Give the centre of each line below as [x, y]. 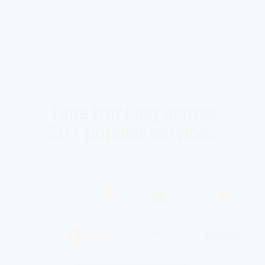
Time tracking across [132, 97]
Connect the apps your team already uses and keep [132, 142]
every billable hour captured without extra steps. [132, 155]
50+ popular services [132, 117]
